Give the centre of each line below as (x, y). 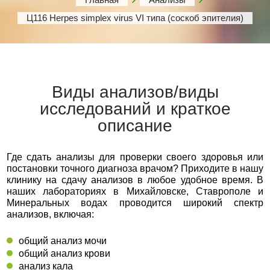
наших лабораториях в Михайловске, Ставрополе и (135, 191)
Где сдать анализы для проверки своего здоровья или (135, 157)
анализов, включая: (50, 214)
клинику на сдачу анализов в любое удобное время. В (135, 180)
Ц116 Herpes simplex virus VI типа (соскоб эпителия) (135, 18)
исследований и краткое (135, 109)
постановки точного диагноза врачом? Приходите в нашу (135, 168)
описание (135, 126)
